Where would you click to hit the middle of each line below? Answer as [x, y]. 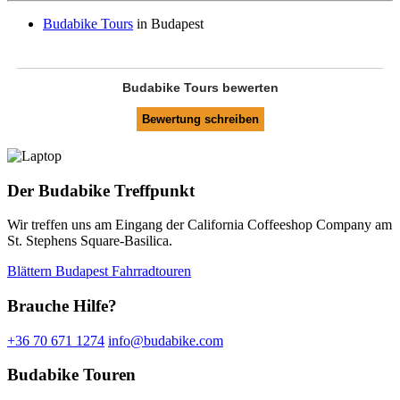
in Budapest [168, 23]
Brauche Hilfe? [62, 305]
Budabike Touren [71, 375]
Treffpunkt [154, 190]
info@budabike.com [166, 340]
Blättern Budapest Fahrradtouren [99, 271]
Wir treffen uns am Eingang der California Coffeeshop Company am [200, 225]
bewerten [248, 87]
